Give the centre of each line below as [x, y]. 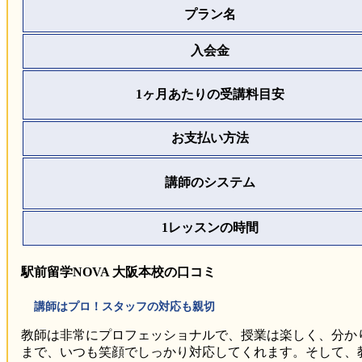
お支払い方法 [210, 138]
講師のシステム [210, 183]
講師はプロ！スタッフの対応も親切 [124, 306]
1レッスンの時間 [210, 228]
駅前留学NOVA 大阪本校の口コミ [118, 272]
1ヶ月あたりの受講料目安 [210, 95]
